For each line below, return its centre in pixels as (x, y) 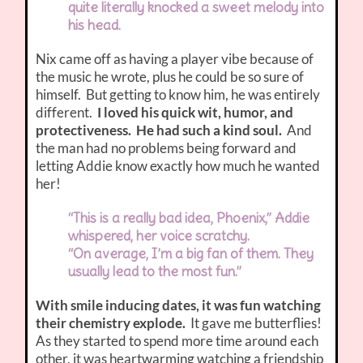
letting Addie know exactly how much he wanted (178, 166)
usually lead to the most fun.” (155, 272)
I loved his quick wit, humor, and (194, 113)
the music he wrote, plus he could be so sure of (170, 77)
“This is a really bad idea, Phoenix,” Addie (189, 218)
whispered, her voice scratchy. (159, 236)
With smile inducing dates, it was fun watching (179, 305)
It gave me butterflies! (255, 323)
